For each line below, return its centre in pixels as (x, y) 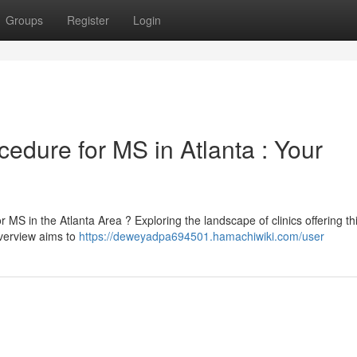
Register (88, 20)
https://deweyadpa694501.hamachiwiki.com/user (202, 236)
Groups (24, 20)
